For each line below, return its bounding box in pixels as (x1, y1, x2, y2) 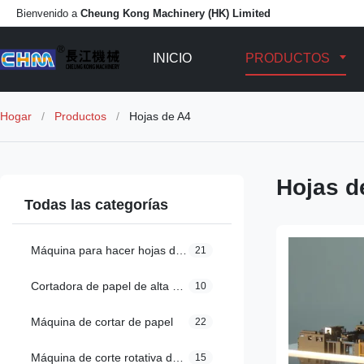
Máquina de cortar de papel (31, 315, 173, 328)
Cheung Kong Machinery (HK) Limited (80, 6, 271, 19)
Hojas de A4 (129, 110, 191, 123)
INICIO (152, 51, 192, 65)
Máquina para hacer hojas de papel (175, 244, 187, 257)
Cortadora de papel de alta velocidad (172, 279, 184, 292)
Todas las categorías (24, 197, 168, 213)
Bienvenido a (16, 6, 80, 19)
